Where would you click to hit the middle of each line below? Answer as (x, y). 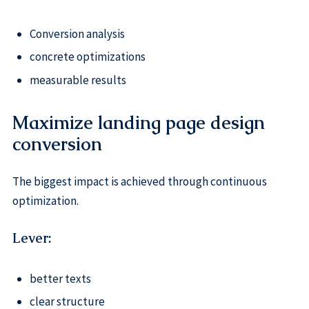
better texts (60, 278)
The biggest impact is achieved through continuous (139, 181)
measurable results (78, 80)
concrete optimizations (87, 57)
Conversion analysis (77, 33)
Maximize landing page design (138, 123)
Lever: (31, 239)
